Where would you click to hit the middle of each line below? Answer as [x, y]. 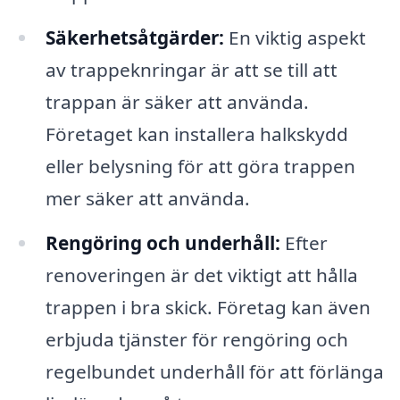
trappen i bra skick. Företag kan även [208, 307]
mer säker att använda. [147, 198]
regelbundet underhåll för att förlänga [214, 371]
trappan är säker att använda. [177, 101]
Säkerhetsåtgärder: [134, 37]
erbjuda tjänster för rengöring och [196, 339]
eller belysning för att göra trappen [200, 166]
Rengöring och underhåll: [162, 242]
